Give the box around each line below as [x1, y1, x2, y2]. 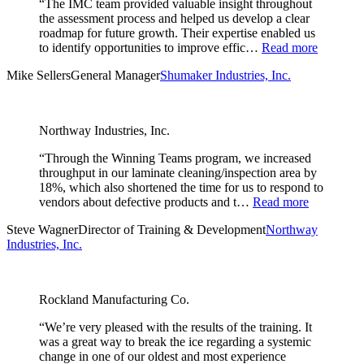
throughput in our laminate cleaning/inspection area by [39, 166, 317, 180]
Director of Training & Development [78, 223, 266, 237]
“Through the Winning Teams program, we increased [39, 151, 311, 166]
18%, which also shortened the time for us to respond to [39, 180, 323, 195]
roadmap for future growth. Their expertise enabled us [39, 26, 315, 41]
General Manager [71, 68, 160, 83]
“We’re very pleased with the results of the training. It [39, 320, 312, 335]
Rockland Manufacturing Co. [39, 292, 189, 307]
